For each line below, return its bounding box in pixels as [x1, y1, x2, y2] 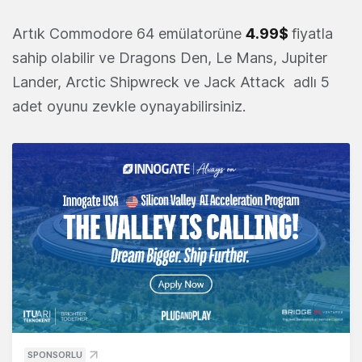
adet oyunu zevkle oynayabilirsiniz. [12, 98, 246, 115]
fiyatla [292, 25, 333, 42]
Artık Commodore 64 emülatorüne [12, 25, 246, 42]
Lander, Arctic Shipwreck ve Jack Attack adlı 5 [12, 74, 330, 90]
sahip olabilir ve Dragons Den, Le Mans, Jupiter [12, 49, 327, 66]
